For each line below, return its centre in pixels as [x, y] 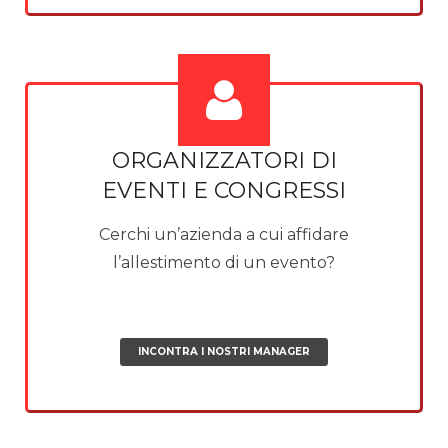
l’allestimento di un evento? [224, 262]
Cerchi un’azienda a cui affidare [224, 234]
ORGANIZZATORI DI [224, 160]
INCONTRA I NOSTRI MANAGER [224, 351]
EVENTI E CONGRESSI [224, 190]
